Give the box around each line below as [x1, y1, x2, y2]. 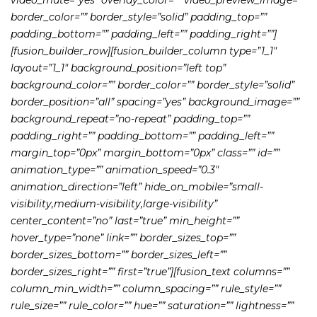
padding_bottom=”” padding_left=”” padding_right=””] [11, 27, 277, 40]
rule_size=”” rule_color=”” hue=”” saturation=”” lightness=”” [11, 299, 294, 312]
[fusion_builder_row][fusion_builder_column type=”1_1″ [11, 44, 277, 57]
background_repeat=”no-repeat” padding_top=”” [11, 112, 250, 125]
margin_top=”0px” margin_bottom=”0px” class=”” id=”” [11, 146, 279, 159]
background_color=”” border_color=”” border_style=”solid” [11, 78, 294, 91]
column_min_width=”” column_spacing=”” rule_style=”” [11, 282, 281, 295]
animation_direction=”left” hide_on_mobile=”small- [11, 180, 263, 193]
